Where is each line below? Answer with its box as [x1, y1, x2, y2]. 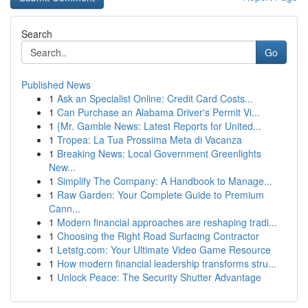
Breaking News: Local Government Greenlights [57, 146, 261, 160]
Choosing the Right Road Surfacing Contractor [57, 229, 259, 243]
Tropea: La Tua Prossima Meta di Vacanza [57, 133, 242, 146]
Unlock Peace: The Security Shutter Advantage [57, 270, 261, 284]
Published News [21, 78, 91, 91]
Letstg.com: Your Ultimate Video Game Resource [57, 243, 271, 256]
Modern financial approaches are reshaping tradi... [57, 215, 277, 229]
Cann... [49, 201, 80, 215]
